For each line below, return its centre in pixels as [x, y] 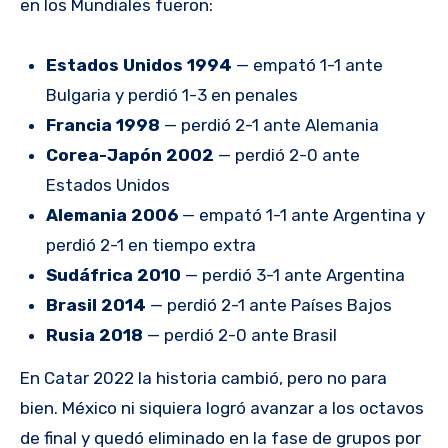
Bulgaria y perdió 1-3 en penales [171, 95]
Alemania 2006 [111, 215]
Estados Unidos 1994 [138, 65]
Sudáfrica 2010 [113, 275]
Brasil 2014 [95, 305]
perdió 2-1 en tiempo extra [150, 245]
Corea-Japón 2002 [129, 155]
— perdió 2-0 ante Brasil [239, 335]
